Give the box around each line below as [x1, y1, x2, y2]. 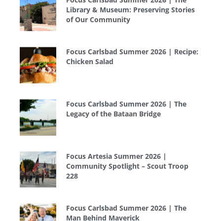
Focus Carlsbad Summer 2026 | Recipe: [66, 47, 198, 57]
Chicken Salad [66, 57, 113, 67]
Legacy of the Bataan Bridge [66, 109, 161, 119]
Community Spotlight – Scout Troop [66, 161, 188, 171]
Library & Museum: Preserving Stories [66, 4, 195, 14]
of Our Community [66, 14, 130, 24]
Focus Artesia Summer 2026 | [66, 151, 167, 161]
